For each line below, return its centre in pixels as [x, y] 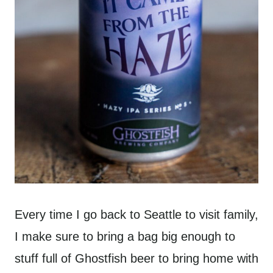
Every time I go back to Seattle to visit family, [136, 214]
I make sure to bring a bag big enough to [125, 236]
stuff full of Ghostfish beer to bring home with [136, 258]
